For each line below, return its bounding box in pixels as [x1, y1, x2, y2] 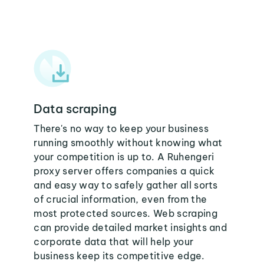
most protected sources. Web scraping [34, 207, 217, 219]
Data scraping [34, 101, 117, 116]
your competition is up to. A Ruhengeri [34, 151, 214, 163]
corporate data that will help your [34, 236, 194, 247]
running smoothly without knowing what [34, 137, 223, 148]
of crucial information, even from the [34, 193, 207, 205]
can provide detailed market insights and [34, 222, 227, 233]
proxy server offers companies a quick [34, 165, 215, 177]
